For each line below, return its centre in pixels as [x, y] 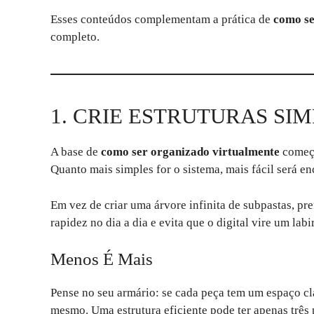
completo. [75, 37]
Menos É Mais [102, 259]
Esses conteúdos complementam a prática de [162, 20]
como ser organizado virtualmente [190, 152]
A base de [76, 152]
